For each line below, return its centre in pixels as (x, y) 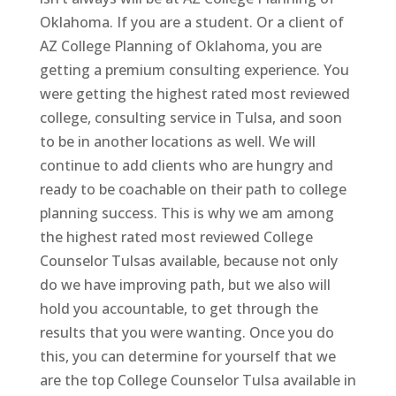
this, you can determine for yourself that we (187, 356)
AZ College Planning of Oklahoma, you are (180, 46)
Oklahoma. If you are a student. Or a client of (191, 22)
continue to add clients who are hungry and (186, 165)
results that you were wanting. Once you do (187, 332)
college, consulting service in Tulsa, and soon (190, 117)
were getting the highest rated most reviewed (194, 93)
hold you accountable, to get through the (179, 308)
